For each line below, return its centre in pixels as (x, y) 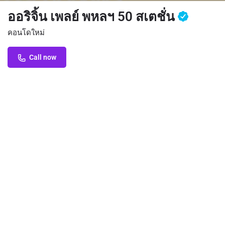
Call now (43, 57)
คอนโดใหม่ (26, 33)
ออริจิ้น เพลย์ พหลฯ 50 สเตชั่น (93, 17)
